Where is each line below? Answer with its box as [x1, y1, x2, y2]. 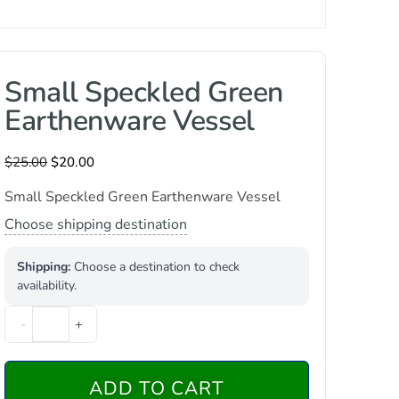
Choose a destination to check [70, 258, 240, 275]
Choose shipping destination [4, 215, 188, 234]
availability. [17, 277, 77, 294]
